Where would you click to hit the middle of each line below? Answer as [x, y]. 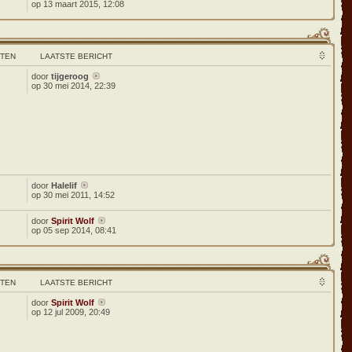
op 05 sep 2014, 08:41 [74, 230]
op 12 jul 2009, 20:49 [71, 312]
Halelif [64, 185]
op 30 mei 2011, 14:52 [73, 195]
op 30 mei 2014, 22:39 [74, 86]
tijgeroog [70, 76]
